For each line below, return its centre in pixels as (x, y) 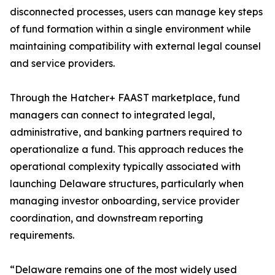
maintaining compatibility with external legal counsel (135, 46)
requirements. (42, 235)
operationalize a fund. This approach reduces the (127, 149)
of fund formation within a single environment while (130, 29)
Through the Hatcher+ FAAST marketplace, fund (125, 98)
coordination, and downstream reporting (107, 218)
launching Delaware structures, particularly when (127, 184)
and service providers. (62, 64)
